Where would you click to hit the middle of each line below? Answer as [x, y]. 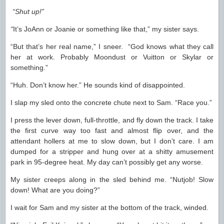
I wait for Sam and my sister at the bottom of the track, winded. [109, 207]
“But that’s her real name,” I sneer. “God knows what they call [112, 46]
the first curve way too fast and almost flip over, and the [112, 130]
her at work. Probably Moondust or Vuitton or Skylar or [112, 57]
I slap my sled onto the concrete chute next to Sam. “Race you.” [111, 102]
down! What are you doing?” [55, 190]
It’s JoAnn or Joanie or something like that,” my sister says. [106, 29]
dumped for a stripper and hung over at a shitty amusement [112, 151]
